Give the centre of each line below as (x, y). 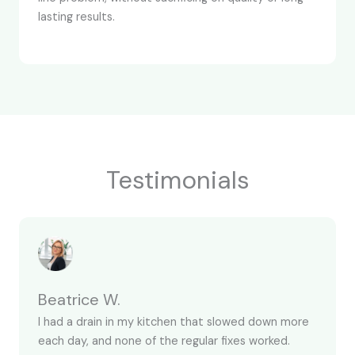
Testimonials (177, 180)
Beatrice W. (79, 300)
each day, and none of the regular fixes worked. (164, 341)
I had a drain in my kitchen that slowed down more (174, 322)
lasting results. (76, 17)
